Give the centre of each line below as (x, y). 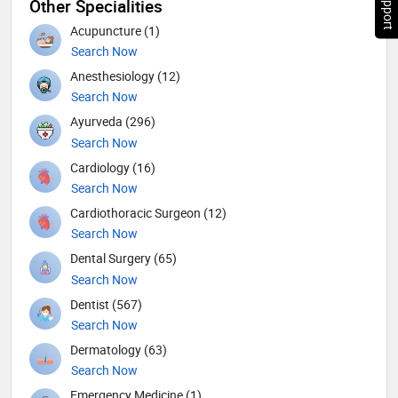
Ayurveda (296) (113, 122)
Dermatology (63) (119, 349)
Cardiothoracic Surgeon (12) (148, 212)
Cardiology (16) (113, 167)
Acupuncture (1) (115, 30)
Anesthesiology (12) (125, 76)
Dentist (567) (106, 304)
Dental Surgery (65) (123, 259)
